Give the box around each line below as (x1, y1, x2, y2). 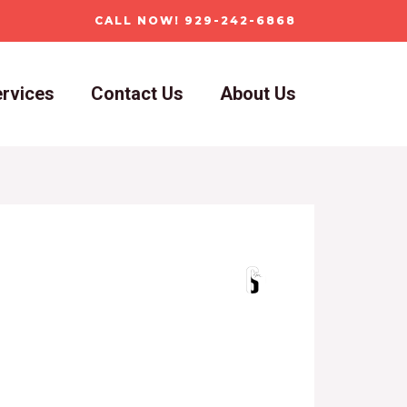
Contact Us (91, 83, 184, 104)
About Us (220, 83, 296, 104)
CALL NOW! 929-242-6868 (94, 14, 296, 27)
